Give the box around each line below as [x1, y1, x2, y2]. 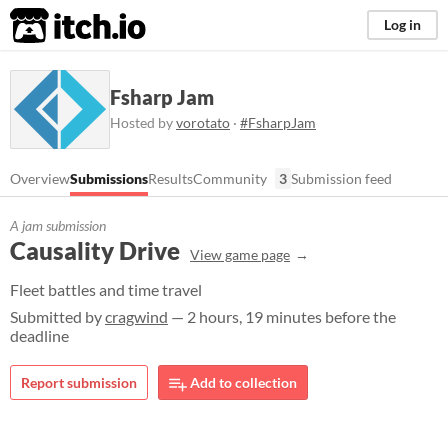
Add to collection [187, 374, 297, 391]
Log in [384, 16, 421, 33]
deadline [10, 326, 69, 345]
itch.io [9, 6, 97, 46]
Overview [10, 170, 70, 187]
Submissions [70, 170, 148, 187]
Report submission [21, 374, 137, 391]
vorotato [176, 113, 230, 131]
